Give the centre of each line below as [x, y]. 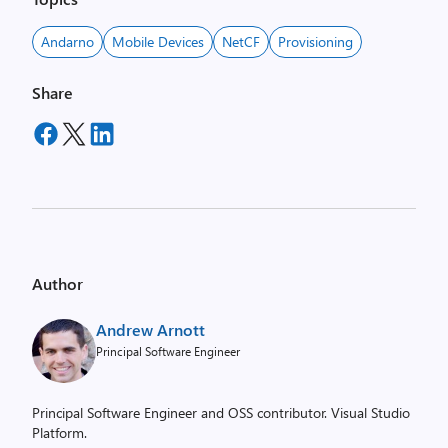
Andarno [67, 41]
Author [57, 283]
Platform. [59, 432]
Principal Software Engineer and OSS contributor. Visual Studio [221, 412]
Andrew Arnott [150, 329]
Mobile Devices [158, 41]
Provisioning [315, 41]
